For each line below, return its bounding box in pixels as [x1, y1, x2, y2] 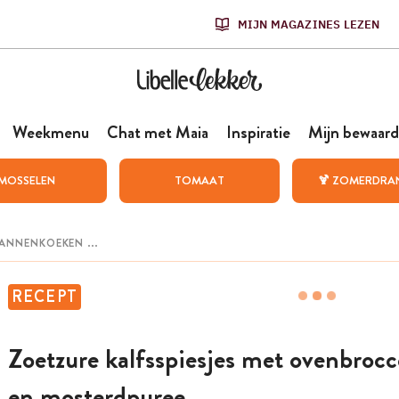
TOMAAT [174, 172, 224, 189]
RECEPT [11, 285, 78, 308]
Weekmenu [12, 120, 89, 144]
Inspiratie [225, 120, 290, 144]
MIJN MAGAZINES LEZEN [237, 16, 380, 32]
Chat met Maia [106, 120, 208, 144]
